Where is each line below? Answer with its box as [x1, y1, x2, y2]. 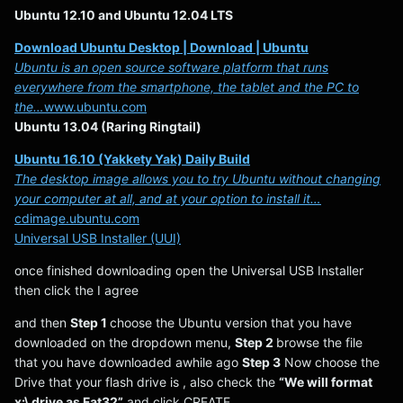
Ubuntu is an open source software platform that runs [14, 59, 328, 75]
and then [14, 315, 70, 330]
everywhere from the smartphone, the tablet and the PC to [14, 79, 359, 94]
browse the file [276, 335, 363, 350]
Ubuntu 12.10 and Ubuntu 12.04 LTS [14, 7, 233, 22]
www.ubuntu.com [44, 99, 147, 114]
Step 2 [235, 335, 276, 350]
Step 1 [70, 315, 110, 330]
